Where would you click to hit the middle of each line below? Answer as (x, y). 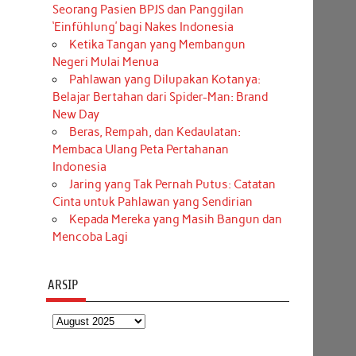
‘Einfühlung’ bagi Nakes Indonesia (143, 27)
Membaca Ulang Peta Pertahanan (140, 150)
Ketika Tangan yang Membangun (157, 45)
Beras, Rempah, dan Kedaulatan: (155, 132)
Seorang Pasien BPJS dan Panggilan (148, 10)
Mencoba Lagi (90, 237)
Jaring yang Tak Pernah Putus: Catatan (172, 185)
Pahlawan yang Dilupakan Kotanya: (164, 80)
